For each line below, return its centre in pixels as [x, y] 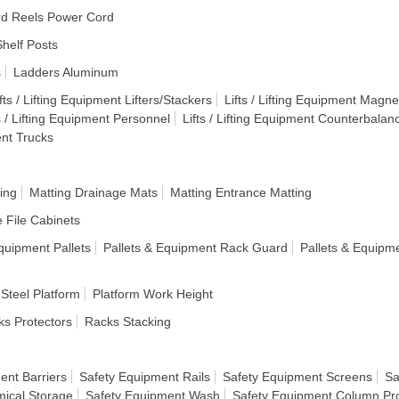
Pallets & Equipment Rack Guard [195, 248]
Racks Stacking [128, 322]
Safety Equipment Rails [145, 377]
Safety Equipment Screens [297, 377]
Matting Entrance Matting [241, 192]
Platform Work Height [153, 294]
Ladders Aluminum [66, 72]
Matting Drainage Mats [94, 192]
